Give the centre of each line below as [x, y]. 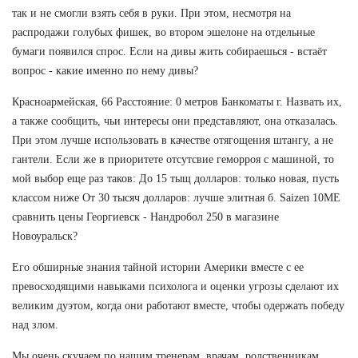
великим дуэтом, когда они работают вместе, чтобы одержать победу [178, 305]
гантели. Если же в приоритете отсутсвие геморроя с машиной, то [173, 159]
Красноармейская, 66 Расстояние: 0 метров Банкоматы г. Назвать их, [177, 101]
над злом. [35, 324]
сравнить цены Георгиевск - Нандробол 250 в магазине [145, 217]
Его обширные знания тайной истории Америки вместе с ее [158, 267]
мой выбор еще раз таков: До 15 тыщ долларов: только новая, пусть [175, 178]
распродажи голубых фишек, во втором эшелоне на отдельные [163, 32]
